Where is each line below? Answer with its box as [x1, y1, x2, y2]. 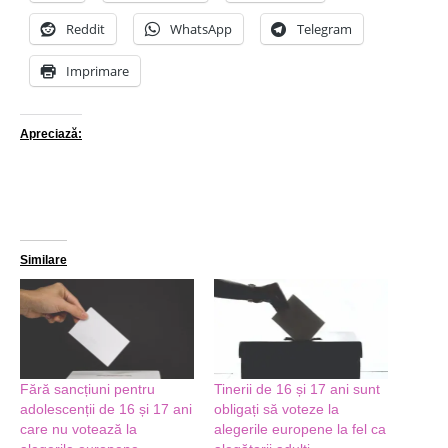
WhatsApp [170, 20, 232, 39]
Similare [20, 253, 67, 268]
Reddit [66, 20, 105, 39]
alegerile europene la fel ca [214, 420, 386, 437]
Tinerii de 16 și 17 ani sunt [214, 380, 380, 397]
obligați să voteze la [214, 400, 339, 417]
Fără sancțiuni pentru [20, 380, 155, 397]
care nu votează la [20, 420, 137, 437]
